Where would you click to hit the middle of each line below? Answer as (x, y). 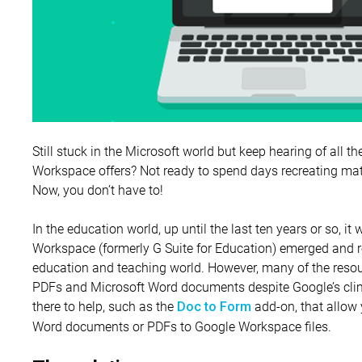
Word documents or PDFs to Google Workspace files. (182, 326)
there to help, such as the (105, 306)
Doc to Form (214, 307)
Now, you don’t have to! (98, 190)
